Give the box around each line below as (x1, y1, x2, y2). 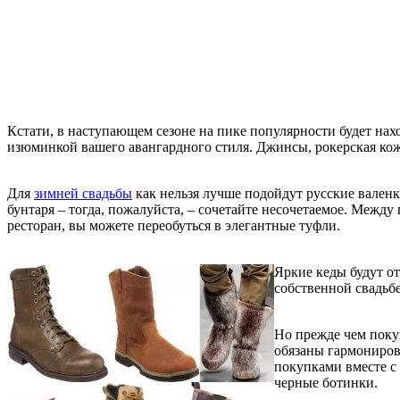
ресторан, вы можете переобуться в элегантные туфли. (7, 218, 340, 234)
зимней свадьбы (34, 186, 132, 202)
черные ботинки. (274, 375, 378, 391)
